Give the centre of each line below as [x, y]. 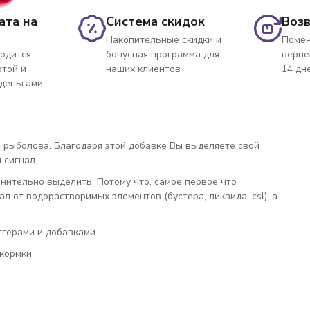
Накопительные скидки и [164, 40]
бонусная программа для [163, 54]
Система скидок [156, 21]
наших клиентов [144, 69]
